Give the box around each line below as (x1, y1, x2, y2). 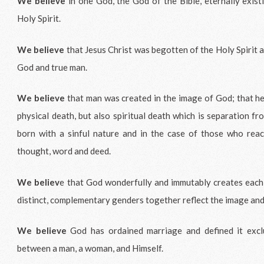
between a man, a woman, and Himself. (17, 243, 166, 254)
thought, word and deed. (17, 146, 113, 157)
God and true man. (17, 61, 90, 72)
